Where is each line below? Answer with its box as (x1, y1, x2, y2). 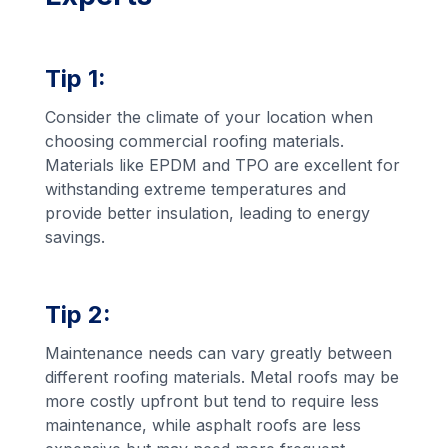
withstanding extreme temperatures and (45, 179, 347, 200)
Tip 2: (45, 300, 112, 330)
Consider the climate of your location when (45, 107, 374, 128)
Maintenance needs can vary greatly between (45, 343, 393, 364)
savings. (45, 227, 106, 248)
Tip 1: (45, 64, 107, 94)
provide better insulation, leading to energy (45, 203, 371, 224)
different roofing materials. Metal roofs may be (45, 367, 400, 388)
